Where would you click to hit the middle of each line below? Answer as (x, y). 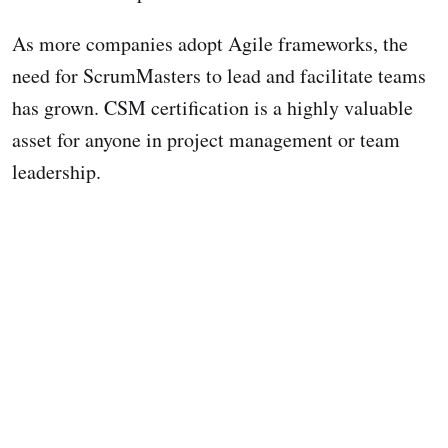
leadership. (56, 171)
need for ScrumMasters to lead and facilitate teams (219, 75)
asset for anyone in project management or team (206, 139)
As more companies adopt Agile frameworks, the (210, 43)
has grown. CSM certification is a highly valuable (212, 107)
